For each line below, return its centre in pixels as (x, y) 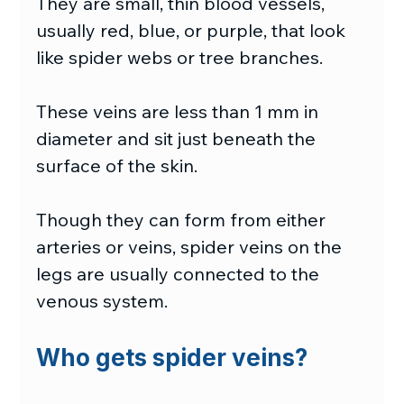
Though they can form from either (184, 219)
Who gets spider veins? (172, 357)
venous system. (102, 300)
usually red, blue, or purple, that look (193, 30)
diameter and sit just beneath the (179, 138)
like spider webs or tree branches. (180, 57)
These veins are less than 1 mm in (180, 111)
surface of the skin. (117, 165)
